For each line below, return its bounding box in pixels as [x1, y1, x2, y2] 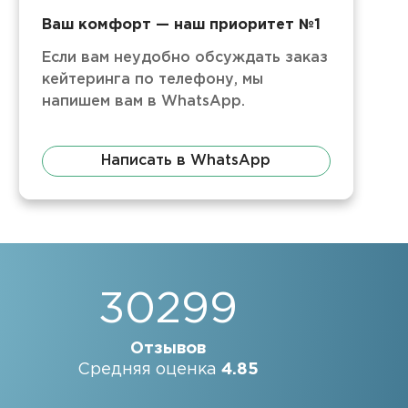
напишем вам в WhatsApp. [41, 95, 245, 108]
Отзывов [129, 342, 206, 356]
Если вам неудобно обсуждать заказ [41, 51, 328, 65]
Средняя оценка [76, 362, 221, 377]
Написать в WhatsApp [101, 154, 271, 168]
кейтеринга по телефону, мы [41, 73, 263, 87]
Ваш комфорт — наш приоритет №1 [41, 18, 321, 32]
